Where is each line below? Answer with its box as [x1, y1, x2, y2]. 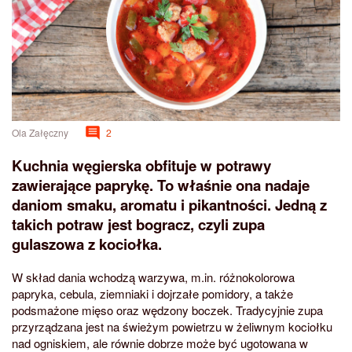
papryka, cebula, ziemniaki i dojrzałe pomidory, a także [12, 284, 293, 302]
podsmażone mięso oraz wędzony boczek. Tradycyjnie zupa [12, 301, 323, 318]
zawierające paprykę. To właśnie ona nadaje [12, 174, 310, 196]
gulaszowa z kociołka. [12, 233, 162, 255]
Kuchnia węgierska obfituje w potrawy [12, 155, 271, 176]
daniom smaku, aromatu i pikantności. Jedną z [12, 194, 327, 215]
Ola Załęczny [12, 126, 68, 140]
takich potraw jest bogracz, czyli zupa [12, 214, 265, 235]
